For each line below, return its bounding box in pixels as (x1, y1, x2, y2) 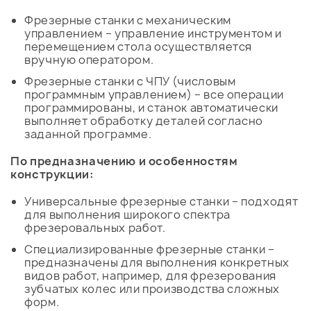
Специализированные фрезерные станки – (24, 242, 275, 258)
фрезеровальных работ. (24, 220, 166, 236)
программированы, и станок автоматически (24, 100, 278, 116)
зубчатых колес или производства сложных (24, 281, 280, 297)
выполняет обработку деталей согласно (24, 113, 264, 129)
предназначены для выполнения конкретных (24, 255, 289, 271)
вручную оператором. (24, 52, 154, 68)
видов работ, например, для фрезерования (24, 268, 276, 284)
